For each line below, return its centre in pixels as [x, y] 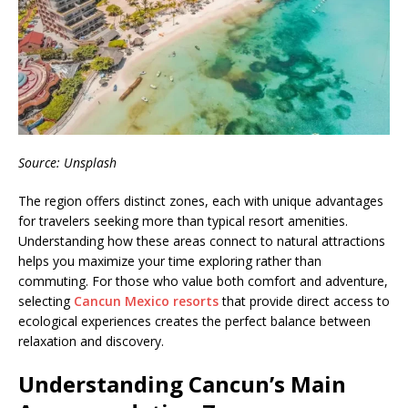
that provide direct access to [304, 301]
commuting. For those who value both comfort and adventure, [203, 281]
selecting [46, 301]
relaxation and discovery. [91, 342]
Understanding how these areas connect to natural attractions [202, 241]
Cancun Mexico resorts [146, 301]
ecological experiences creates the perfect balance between [194, 321]
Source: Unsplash [67, 163]
